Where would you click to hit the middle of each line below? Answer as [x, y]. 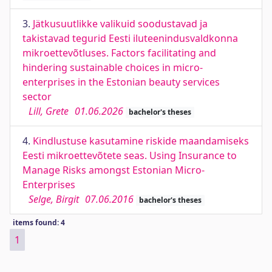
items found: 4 [39, 223]
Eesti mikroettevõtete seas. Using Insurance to [130, 155]
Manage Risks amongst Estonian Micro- [114, 170]
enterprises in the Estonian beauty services [121, 82]
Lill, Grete [49, 111]
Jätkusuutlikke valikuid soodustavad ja [120, 24]
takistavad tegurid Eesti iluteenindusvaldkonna [130, 38]
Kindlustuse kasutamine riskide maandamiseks [141, 141]
